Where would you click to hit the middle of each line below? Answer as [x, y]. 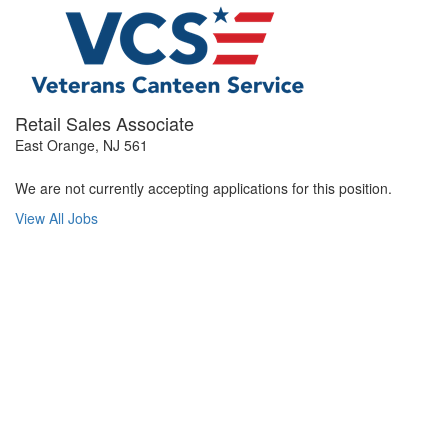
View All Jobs [56, 218]
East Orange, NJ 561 [81, 145]
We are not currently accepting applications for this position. [203, 188]
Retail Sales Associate [104, 123]
